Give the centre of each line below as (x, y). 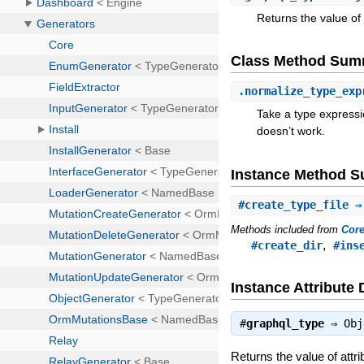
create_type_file (297, 205)
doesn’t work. (291, 131)
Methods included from (286, 230)
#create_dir (287, 246)
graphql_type (286, 324)
